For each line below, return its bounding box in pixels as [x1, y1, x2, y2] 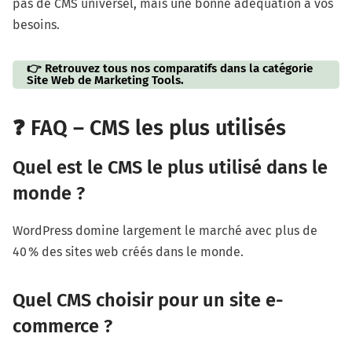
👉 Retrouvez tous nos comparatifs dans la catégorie [27, 61, 313, 76]
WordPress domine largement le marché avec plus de [13, 222, 317, 238]
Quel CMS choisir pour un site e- [13, 288, 284, 311]
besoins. [13, 16, 60, 32]
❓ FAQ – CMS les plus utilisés [13, 115, 286, 141]
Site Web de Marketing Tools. [27, 73, 185, 88]
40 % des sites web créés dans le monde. [13, 244, 244, 259]
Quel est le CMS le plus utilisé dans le [13, 156, 328, 179]
